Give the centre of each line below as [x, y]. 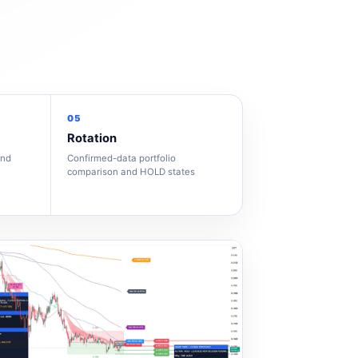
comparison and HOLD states [131, 172]
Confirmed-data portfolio [122, 158]
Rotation [92, 138]
